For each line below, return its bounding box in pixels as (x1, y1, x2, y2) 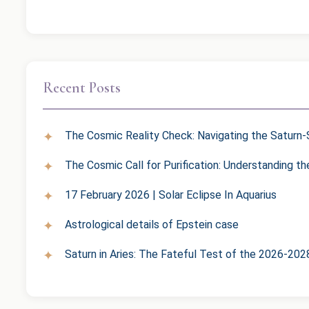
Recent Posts (43, 79, 121, 97)
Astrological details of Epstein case (65, 218, 239, 232)
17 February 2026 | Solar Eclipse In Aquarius (65, 188, 277, 202)
